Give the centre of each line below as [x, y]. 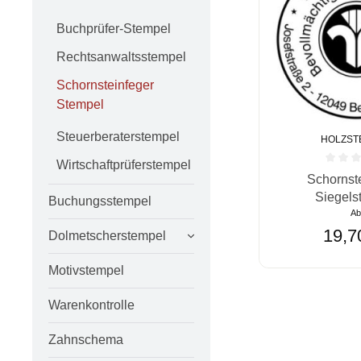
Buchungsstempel [100, 201]
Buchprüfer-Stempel [114, 29]
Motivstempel [86, 270]
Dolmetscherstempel [107, 235]
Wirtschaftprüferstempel [124, 165]
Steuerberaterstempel [118, 137]
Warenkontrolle [91, 305]
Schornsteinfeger [105, 85]
